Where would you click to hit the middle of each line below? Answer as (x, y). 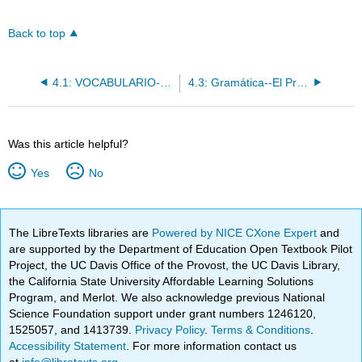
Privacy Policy (170, 329)
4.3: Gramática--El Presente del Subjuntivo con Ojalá (302, 82)
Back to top (37, 34)
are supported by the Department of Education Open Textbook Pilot (181, 248)
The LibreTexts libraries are (81, 232)
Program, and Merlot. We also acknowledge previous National (167, 297)
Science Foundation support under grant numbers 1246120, (163, 313)
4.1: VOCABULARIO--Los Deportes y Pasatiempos (165, 82)
